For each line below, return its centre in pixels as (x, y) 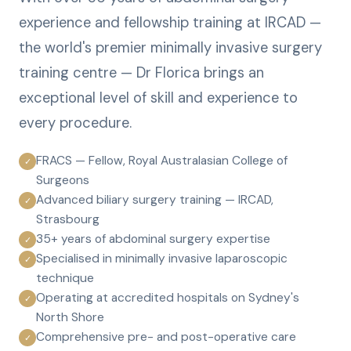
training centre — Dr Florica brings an (141, 73)
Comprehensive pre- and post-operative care (166, 337)
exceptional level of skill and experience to (158, 98)
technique (65, 278)
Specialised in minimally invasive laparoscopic (162, 259)
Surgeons (63, 180)
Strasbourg (68, 219)
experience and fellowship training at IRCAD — (170, 23)
